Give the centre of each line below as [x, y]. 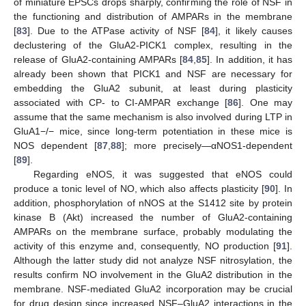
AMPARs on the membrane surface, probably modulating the [153, 231]
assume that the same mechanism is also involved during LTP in [153, 116]
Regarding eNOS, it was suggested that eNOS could [163, 174]
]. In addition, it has [250, 59]
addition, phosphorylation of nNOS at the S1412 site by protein [153, 203]
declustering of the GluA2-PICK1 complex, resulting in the [153, 45]
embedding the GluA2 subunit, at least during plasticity [153, 88]
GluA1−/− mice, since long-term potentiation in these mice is [153, 131]
